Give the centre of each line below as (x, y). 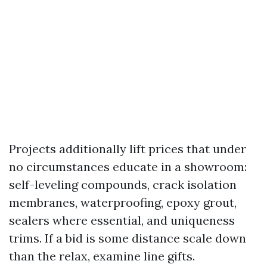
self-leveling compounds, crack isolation (123, 184)
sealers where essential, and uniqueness (122, 220)
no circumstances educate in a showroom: (128, 167)
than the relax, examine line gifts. (102, 256)
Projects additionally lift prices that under (128, 149)
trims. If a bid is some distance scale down (128, 238)
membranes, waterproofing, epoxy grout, (123, 202)
